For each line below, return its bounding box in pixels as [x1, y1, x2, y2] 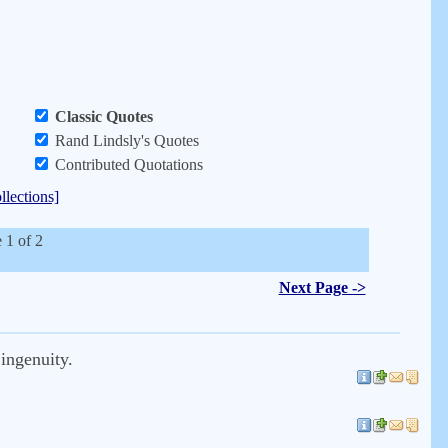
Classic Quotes [54, 108, 153, 125]
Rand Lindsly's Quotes [50, 132, 199, 149]
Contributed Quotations [50, 156, 203, 173]
